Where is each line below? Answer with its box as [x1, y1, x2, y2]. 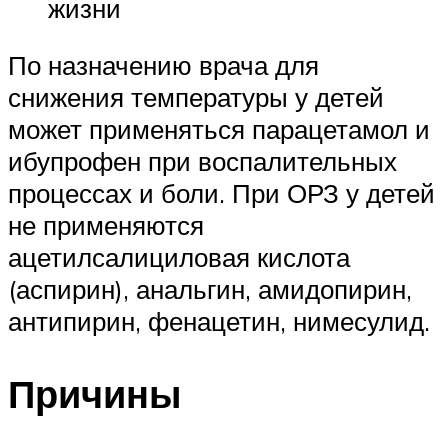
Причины [8, 369, 181, 419]
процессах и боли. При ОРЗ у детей [8, 177, 435, 210]
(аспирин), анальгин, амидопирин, [8, 273, 412, 306]
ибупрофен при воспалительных [8, 145, 397, 178]
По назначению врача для [8, 49, 319, 82]
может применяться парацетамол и [8, 113, 430, 146]
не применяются [8, 209, 204, 242]
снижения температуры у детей [8, 81, 384, 114]
